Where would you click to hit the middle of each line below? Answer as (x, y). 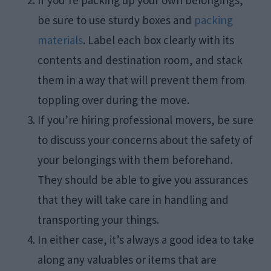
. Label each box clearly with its (159, 40)
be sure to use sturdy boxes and (116, 20)
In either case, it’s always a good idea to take (146, 240)
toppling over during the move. (114, 100)
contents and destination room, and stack (140, 60)
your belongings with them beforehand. (135, 160)
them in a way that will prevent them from (142, 80)
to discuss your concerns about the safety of (145, 140)
